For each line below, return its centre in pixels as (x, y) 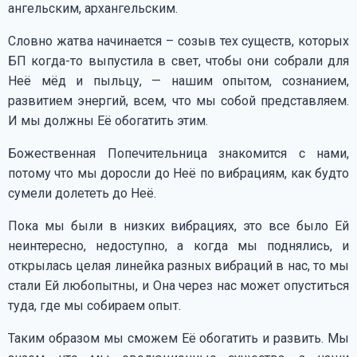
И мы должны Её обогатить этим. (108, 120)
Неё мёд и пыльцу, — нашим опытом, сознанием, (178, 80)
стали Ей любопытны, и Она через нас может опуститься (178, 285)
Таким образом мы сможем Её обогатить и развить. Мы (178, 338)
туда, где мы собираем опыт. (94, 305)
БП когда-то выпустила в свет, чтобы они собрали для (178, 61)
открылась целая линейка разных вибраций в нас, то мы (178, 265)
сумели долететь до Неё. (82, 193)
